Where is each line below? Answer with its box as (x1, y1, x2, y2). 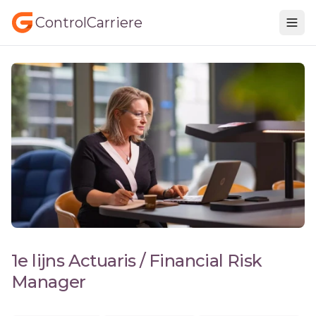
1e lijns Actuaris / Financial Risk (11, 250, 262, 271)
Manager (11, 271, 86, 292)
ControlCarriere (35, 14, 143, 31)
